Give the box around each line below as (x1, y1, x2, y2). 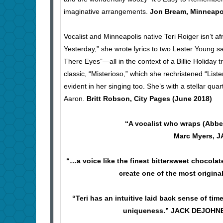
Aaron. (64, 95, 87, 103)
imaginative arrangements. (64, 7, 150, 16)
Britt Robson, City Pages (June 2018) (87, 95, 212, 103)
